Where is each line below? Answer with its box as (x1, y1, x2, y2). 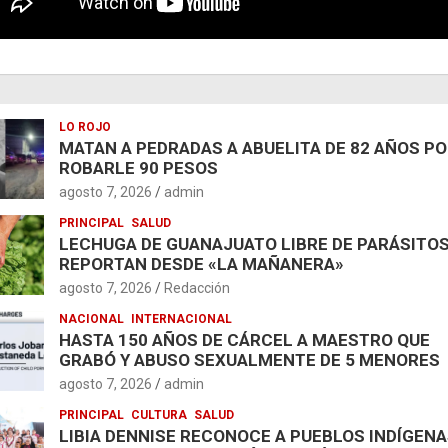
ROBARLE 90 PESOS (59, 157, 218, 178)
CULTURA (131, 407, 187, 422)
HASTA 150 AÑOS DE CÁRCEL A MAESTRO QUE (59, 329, 430, 350)
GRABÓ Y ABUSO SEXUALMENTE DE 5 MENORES (59, 349, 440, 370)
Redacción (164, 279, 230, 296)
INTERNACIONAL (131, 311, 232, 326)
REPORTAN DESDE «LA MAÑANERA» (59, 253, 344, 274)
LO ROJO (59, 119, 111, 134)
